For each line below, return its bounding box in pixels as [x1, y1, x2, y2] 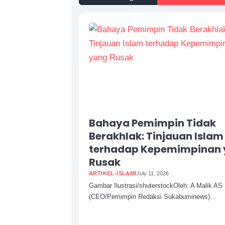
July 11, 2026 [136, 170, 169, 176]
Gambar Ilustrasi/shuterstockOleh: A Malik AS [89, 181, 222, 189]
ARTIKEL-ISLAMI [89, 170, 137, 176]
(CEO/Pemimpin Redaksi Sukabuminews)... [89, 192, 216, 200]
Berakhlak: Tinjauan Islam [89, 129, 223, 143]
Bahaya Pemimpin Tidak [89, 116, 216, 130]
